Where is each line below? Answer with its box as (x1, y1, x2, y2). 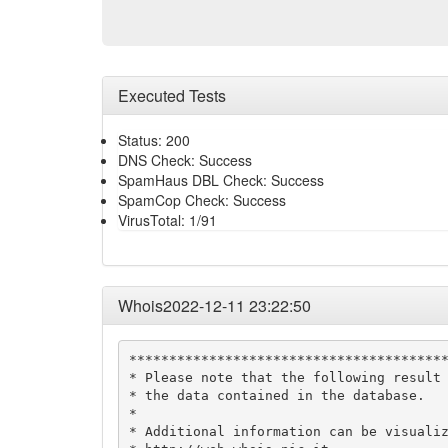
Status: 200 (118, 130, 190, 150)
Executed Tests (118, 84, 226, 107)
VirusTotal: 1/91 (118, 210, 217, 230)
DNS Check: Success (118, 150, 252, 170)
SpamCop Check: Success (118, 190, 286, 210)
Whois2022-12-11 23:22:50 (118, 294, 311, 317)
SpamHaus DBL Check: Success (118, 170, 324, 190)
